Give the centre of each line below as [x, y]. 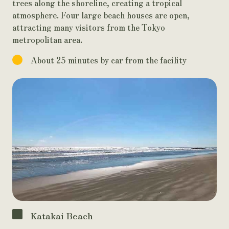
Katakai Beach [62, 215]
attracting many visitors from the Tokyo [89, 27]
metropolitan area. [47, 39]
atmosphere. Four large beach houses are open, [101, 15]
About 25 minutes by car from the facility [109, 60]
